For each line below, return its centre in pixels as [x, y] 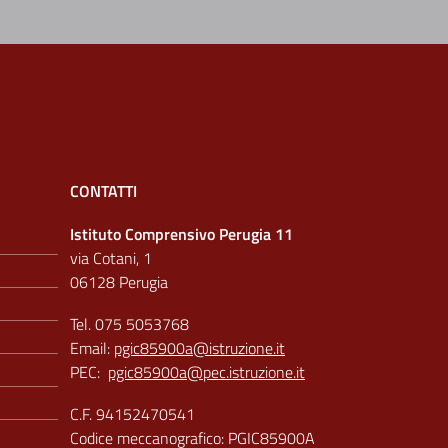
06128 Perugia [119, 281]
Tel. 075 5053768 [129, 323]
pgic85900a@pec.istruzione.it [206, 371]
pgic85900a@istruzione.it [199, 347]
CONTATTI [103, 190]
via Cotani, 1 [113, 257]
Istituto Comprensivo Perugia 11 [181, 233]
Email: [92, 347]
